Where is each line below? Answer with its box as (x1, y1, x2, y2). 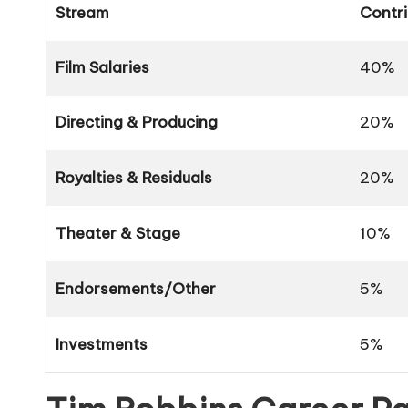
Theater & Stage (56, 223, 180, 244)
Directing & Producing (56, 112, 218, 133)
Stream (56, 3, 109, 24)
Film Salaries (56, 57, 149, 78)
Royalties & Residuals (56, 168, 212, 189)
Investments (56, 334, 148, 355)
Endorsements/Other (56, 279, 216, 300)
